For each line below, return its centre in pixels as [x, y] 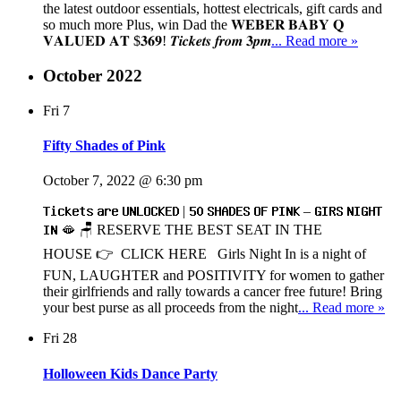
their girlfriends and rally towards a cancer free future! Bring [213, 292]
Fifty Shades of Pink [104, 145]
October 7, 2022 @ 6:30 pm [123, 181]
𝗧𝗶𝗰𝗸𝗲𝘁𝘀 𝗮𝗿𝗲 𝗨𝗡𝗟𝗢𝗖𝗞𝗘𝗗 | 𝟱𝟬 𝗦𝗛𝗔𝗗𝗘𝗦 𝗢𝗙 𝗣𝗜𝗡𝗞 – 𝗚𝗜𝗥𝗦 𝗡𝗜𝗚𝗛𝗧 [213, 211]
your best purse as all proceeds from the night [171, 308]
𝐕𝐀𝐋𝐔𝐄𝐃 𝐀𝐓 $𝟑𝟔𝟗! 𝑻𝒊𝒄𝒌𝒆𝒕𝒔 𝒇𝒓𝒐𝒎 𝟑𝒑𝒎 [157, 41]
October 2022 [93, 75]
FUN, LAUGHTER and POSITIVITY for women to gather [213, 276]
